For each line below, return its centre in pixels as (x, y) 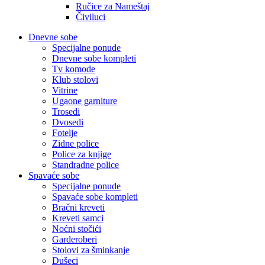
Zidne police (75, 143)
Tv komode (74, 69)
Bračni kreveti (78, 207)
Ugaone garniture (85, 101)
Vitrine (65, 90)
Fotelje (65, 132)
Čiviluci (91, 17)
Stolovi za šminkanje (91, 250)
